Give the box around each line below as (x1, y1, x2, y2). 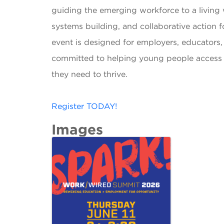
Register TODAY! (51, 101, 117, 111)
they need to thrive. (51, 69, 127, 79)
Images (51, 121, 103, 138)
